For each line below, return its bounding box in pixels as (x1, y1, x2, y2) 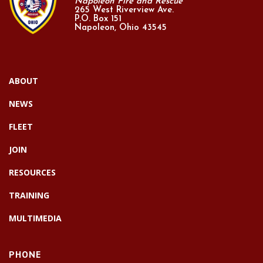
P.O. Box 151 (75, 15, 122, 24)
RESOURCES (9, 167, 56, 178)
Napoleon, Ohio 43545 (75, 23, 167, 33)
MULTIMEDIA (9, 213, 62, 224)
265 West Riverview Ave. (75, 6, 174, 15)
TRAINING (9, 190, 49, 201)
